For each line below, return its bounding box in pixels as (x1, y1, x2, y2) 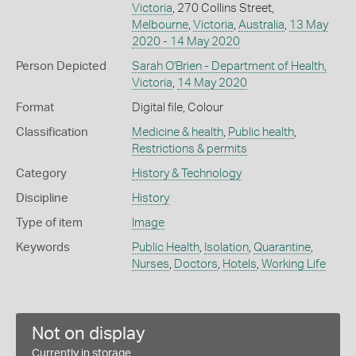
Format (16, 102, 54, 114)
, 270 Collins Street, (172, 2, 274, 15)
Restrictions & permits (131, 143, 247, 156)
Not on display (32, 325, 145, 343)
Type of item (16, 217, 83, 230)
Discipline (16, 192, 68, 205)
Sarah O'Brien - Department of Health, (131, 60, 327, 73)
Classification (16, 126, 88, 139)
